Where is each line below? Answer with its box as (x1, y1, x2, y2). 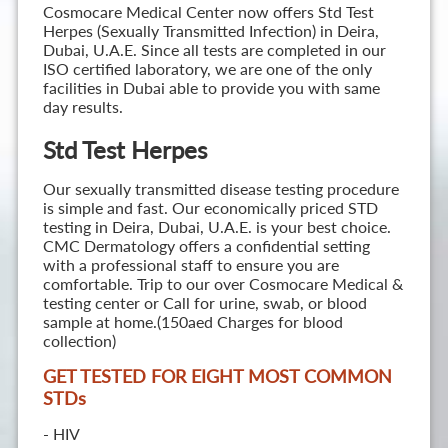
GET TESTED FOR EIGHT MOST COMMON (42, 365, 392, 388)
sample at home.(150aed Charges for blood (42, 312, 343, 332)
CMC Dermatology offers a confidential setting (42, 236, 370, 256)
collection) (42, 331, 116, 351)
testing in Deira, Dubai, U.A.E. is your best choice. (42, 217, 391, 237)
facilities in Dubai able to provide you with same (42, 78, 380, 98)
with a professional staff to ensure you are (42, 255, 339, 275)
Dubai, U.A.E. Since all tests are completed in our (42, 40, 386, 60)
